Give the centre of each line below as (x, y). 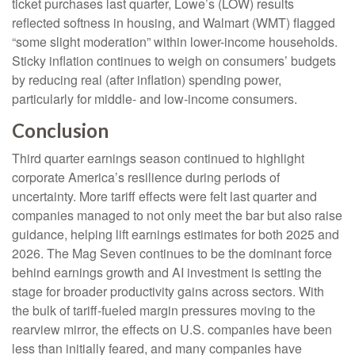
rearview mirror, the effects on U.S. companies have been (172, 329)
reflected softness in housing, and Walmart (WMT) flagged (174, 23)
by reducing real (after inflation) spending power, (147, 80)
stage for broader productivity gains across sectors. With (168, 291)
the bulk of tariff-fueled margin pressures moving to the (164, 310)
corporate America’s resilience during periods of (146, 177)
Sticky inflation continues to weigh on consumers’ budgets (174, 61)
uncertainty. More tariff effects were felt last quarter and (164, 196)
